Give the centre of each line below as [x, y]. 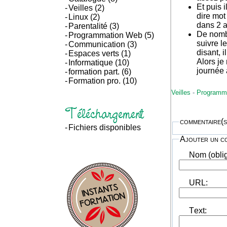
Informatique [92, 63]
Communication [98, 45]
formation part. [95, 72]
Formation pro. [96, 81]
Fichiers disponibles [105, 127]
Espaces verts [95, 54]
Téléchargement [104, 113]
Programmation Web [106, 35]
